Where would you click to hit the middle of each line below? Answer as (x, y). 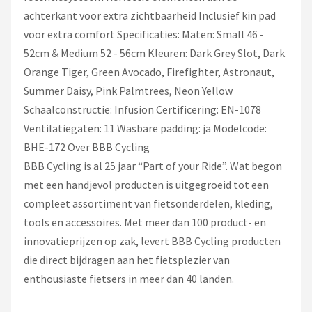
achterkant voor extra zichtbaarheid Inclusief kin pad (150, 15)
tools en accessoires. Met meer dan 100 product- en (145, 222)
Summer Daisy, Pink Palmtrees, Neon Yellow (128, 90)
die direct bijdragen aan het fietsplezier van (127, 259)
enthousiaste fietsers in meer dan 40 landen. (129, 278)
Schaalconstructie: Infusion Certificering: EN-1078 (142, 109)
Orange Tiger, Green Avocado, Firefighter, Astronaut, (149, 71)
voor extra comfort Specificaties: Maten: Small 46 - (144, 34)
